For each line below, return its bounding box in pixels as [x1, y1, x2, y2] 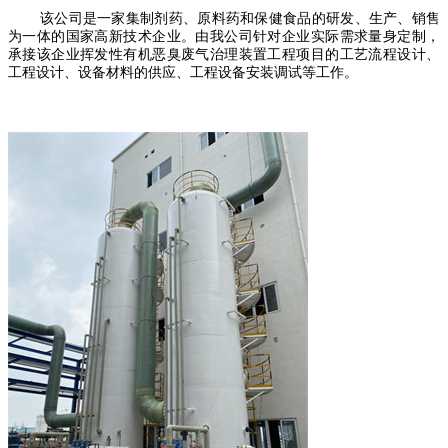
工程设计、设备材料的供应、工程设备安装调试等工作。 [8, 65, 358, 80]
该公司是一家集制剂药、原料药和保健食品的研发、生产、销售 [40, 11, 440, 26]
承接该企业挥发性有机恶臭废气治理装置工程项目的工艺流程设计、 [8, 47, 440, 62]
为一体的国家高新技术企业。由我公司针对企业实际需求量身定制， [8, 29, 440, 44]
